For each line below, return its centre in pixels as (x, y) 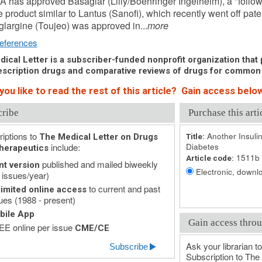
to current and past (123, 189)
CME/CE (92, 228)
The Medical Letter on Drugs (98, 137)
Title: (195, 136)
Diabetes (202, 146)
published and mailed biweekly (99, 164)
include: (64, 147)
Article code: (210, 158)
